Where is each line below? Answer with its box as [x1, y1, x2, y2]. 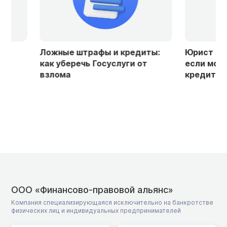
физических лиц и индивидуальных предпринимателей [11, 206, 181, 214]
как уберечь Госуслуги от [13, 58, 121, 68]
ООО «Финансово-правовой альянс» [11, 184, 173, 195]
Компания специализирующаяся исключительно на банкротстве [11, 198, 213, 206]
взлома [13, 69, 45, 80]
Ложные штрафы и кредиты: [13, 47, 134, 57]
